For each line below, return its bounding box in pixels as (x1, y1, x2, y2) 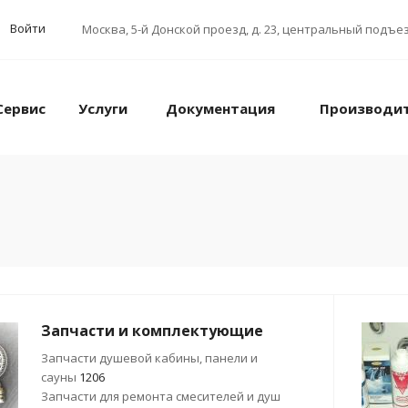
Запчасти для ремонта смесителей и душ (41, 388, 280, 404)
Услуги (78, 99, 128, 117)
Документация (166, 99, 276, 117)
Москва (82, 21, 126, 37)
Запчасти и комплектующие (41, 321, 263, 341)
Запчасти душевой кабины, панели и (41, 350, 258, 366)
